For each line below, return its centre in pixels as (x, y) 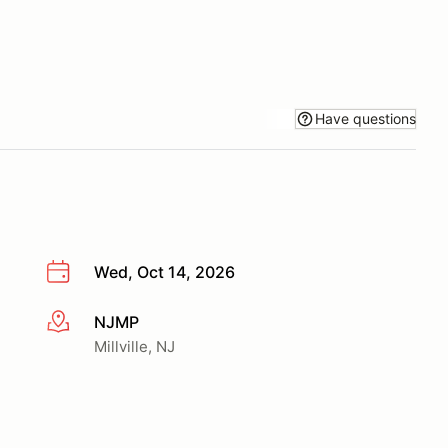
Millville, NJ (134, 346)
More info (81, 322)
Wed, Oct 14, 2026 (164, 272)
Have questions (365, 118)
